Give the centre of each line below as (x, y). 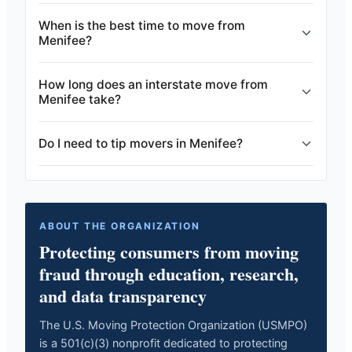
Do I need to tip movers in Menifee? (141, 143)
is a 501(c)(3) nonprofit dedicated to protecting (163, 343)
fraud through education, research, (169, 274)
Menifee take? (80, 99)
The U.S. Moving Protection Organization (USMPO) (173, 325)
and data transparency (123, 296)
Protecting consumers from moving (169, 252)
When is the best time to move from (142, 26)
